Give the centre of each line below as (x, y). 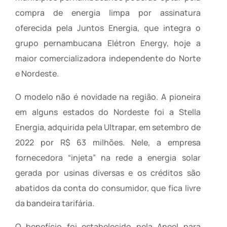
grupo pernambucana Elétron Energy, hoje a (108, 43)
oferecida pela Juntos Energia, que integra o (108, 28)
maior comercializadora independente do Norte (108, 59)
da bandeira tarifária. (55, 203)
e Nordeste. (37, 74)
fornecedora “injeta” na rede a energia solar (108, 158)
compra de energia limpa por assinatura (108, 13)
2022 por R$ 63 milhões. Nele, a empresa (108, 143)
